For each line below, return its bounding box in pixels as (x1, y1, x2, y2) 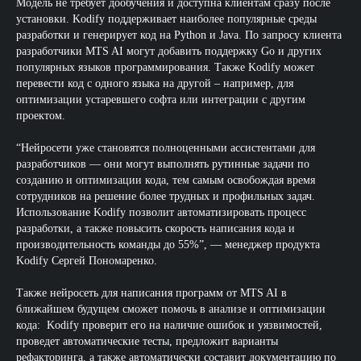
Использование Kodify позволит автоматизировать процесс (16, 206, 306, 218)
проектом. (16, 110, 65, 122)
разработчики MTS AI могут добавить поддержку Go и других (16, 45, 322, 57)
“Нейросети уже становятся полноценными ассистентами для (16, 142, 315, 154)
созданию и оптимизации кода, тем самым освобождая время (16, 174, 315, 186)
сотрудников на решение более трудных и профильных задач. (16, 190, 315, 202)
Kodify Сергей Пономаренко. (16, 255, 160, 267)
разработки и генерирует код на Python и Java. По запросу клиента (16, 29, 342, 41)
